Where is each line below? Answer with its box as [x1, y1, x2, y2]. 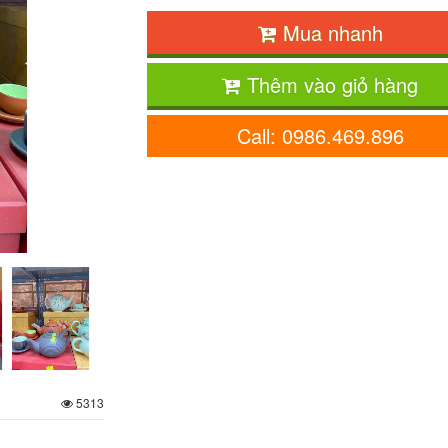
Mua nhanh [276, 18, 383, 47]
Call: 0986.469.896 [236, 121, 404, 150]
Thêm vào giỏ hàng [241, 70, 419, 99]
